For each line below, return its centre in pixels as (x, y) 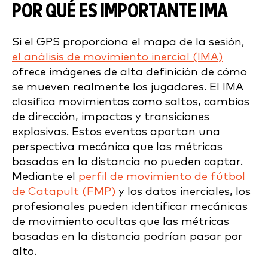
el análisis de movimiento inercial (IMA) (117, 57)
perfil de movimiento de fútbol (162, 176)
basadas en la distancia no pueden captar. (127, 162)
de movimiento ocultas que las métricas (121, 221)
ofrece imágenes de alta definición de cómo (130, 72)
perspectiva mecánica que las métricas (117, 147)
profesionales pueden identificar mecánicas (130, 206)
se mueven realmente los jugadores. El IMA (128, 87)
